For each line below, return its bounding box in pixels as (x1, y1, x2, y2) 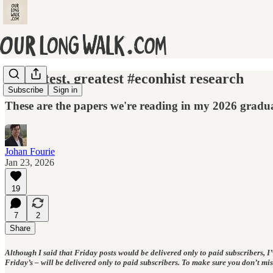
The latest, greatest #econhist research (5, 70, 244, 87)
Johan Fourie (5, 146, 55, 157)
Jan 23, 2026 (5, 157, 54, 168)
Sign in (53, 85, 77, 95)
